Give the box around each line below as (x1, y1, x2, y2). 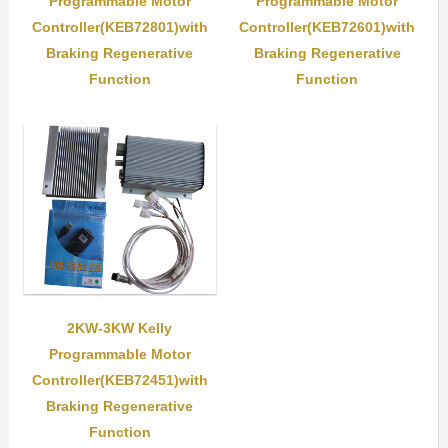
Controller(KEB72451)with (31, 371, 208, 388)
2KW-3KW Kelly (67, 319, 173, 336)
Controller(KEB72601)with (239, 19, 416, 36)
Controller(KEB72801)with (31, 19, 208, 36)
